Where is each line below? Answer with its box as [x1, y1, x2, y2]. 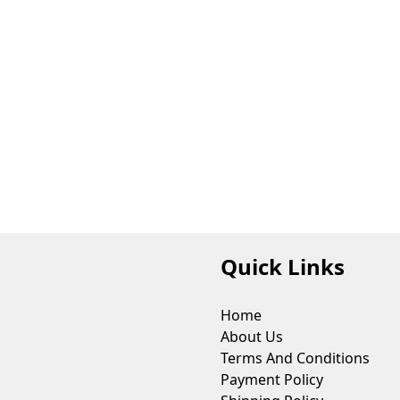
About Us [220, 327, 283, 346]
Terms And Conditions [220, 348, 370, 368]
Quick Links [220, 252, 345, 281]
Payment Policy [220, 370, 323, 389]
